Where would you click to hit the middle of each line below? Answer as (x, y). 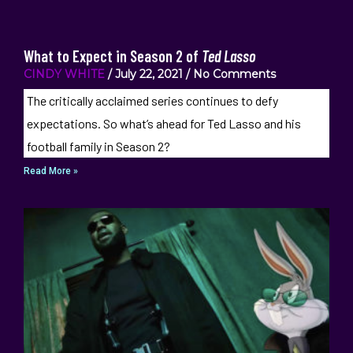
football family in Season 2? (98, 146)
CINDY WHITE (64, 74)
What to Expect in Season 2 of (113, 56)
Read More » (51, 171)
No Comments (233, 74)
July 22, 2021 (149, 74)
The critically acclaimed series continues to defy (152, 100)
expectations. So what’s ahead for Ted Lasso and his (163, 123)
